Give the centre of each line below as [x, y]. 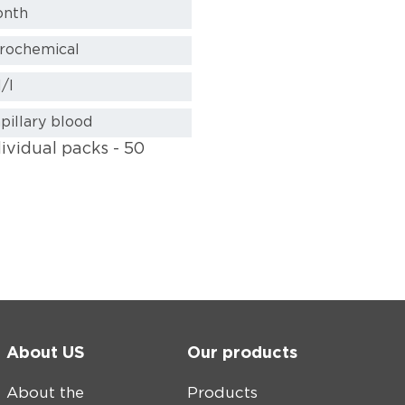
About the [46, 393]
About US [46, 354]
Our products [243, 354]
